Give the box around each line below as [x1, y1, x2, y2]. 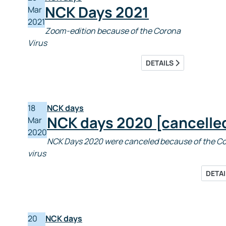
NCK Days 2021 [45, 2, 149, 22]
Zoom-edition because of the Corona [45, 25, 181, 36]
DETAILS [146, 58, 175, 68]
